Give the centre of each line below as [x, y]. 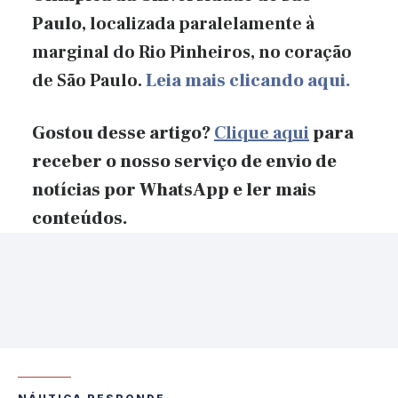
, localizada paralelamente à [198, 24]
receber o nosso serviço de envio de [184, 161]
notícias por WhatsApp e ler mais [174, 190]
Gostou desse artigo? [123, 133]
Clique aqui [262, 133]
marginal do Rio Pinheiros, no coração [192, 53]
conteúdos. [80, 218]
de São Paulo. [89, 81]
